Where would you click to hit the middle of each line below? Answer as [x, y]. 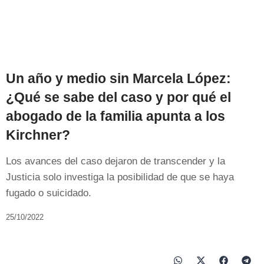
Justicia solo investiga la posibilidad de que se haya [120, 177]
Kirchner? [38, 135]
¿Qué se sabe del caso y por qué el [118, 97]
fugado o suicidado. [49, 193]
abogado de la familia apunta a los [115, 116]
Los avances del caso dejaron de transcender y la [115, 161]
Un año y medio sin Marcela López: [118, 78]
